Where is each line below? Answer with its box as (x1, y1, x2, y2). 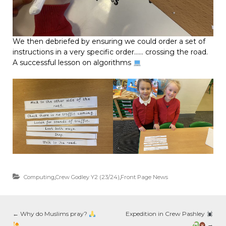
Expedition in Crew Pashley (126, 210, 207, 218)
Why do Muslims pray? (19, 210, 89, 218)
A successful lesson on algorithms (13, 58, 133, 68)
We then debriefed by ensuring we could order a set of (13, 37, 205, 46)
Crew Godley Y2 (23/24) (55, 174, 120, 181)
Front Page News (121, 174, 168, 181)
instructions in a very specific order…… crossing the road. (13, 47, 208, 57)
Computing (24, 174, 54, 181)
